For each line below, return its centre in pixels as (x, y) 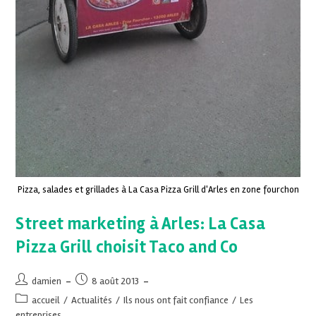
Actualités (92, 300)
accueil (46, 300)
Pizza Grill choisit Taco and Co (127, 247)
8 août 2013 (116, 281)
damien (47, 281)
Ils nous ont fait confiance (176, 300)
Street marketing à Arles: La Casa (141, 224)
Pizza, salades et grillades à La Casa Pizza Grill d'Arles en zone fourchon (158, 189)
